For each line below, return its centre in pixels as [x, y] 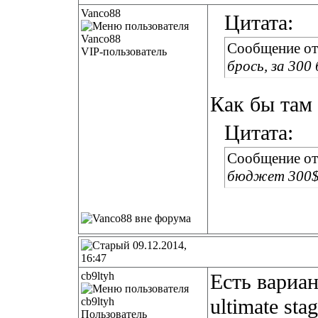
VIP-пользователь [124, 51]
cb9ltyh [98, 276]
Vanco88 [101, 13]
